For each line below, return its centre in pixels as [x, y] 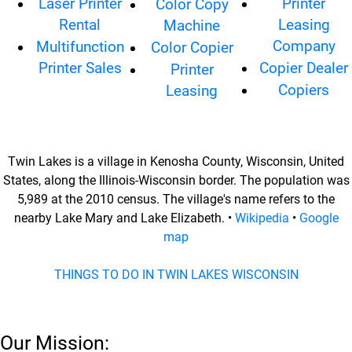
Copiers [304, 90]
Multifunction [80, 47]
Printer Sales [80, 68]
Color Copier [192, 48]
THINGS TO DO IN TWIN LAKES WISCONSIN [176, 275]
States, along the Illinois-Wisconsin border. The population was [176, 180]
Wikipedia [262, 218]
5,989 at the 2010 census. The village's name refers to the [176, 199]
